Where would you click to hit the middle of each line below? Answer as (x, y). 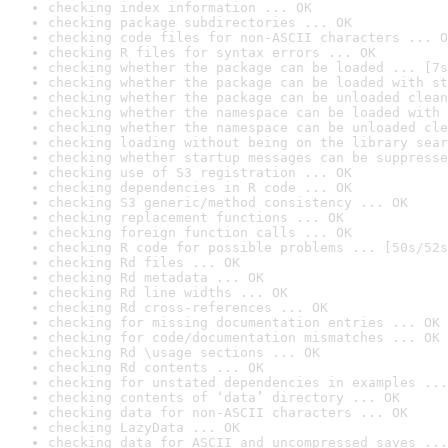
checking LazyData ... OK (144, 427)
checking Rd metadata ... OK (156, 277)
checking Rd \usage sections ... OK (184, 352)
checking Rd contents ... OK (156, 367)
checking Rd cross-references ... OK (188, 307)
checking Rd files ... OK (144, 262)
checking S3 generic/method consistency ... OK (228, 202)
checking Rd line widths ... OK (168, 292)
